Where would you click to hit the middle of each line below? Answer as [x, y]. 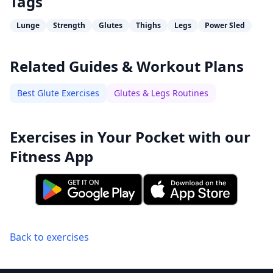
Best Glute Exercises [58, 93]
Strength [69, 25]
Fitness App [51, 156]
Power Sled [225, 25]
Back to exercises [49, 237]
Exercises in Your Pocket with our [130, 137]
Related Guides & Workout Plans [127, 66]
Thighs [148, 25]
